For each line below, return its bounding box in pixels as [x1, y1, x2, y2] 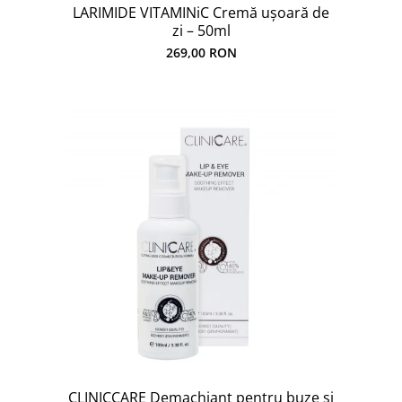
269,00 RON [165, 44, 237, 61]
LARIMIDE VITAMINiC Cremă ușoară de [73, 3, 329, 22]
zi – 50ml [171, 21, 231, 40]
